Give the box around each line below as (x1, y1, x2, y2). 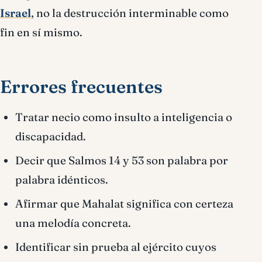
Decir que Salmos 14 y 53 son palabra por (15, 153, 228, 167)
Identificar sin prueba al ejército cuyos (15, 240, 216, 254)
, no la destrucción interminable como (31, 6, 229, 20)
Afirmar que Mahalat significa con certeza (15, 196, 233, 211)
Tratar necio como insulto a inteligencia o (15, 110, 232, 124)
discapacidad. (15, 129, 86, 143)
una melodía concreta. (15, 216, 131, 230)
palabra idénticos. (15, 173, 108, 187)
